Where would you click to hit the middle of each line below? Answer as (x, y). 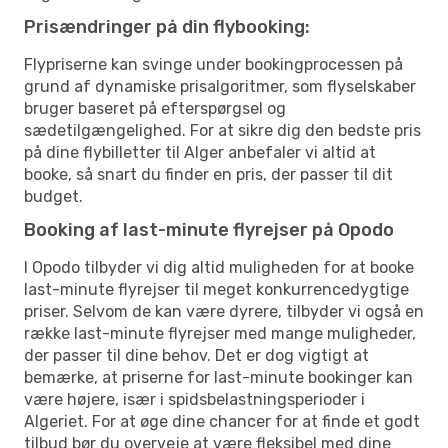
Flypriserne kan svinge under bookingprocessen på (213, 64)
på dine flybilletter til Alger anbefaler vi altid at (200, 152)
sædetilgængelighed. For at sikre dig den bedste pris (222, 130)
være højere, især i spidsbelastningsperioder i (194, 399)
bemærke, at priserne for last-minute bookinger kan (218, 377)
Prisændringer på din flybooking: (167, 26)
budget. (53, 196)
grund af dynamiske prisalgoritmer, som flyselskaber (220, 86)
